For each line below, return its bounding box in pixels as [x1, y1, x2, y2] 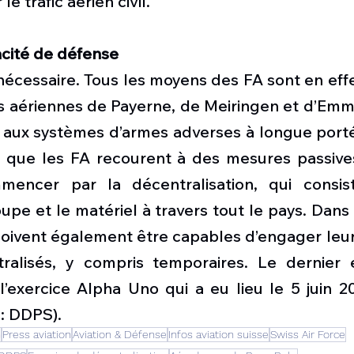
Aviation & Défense [73, 328, 167, 341]
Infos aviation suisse [168, 328, 269, 341]
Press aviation [2, 328, 71, 341]
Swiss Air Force [270, 328, 345, 341]
